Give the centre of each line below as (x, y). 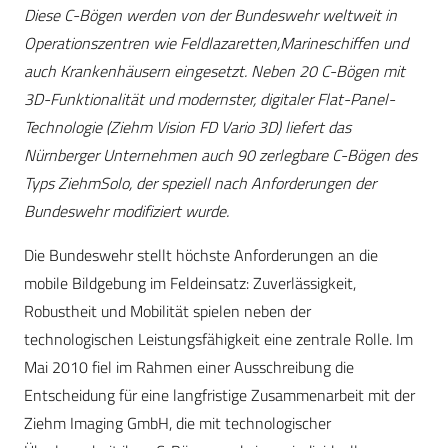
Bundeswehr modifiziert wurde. (126, 211)
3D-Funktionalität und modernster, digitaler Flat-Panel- (209, 99)
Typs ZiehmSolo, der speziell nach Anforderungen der (200, 183)
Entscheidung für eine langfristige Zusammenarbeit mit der (219, 395)
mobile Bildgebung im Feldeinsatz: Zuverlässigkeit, (190, 283)
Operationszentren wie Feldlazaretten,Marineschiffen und (216, 43)
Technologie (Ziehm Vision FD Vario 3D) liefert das (187, 127)
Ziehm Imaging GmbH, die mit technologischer (177, 423)
